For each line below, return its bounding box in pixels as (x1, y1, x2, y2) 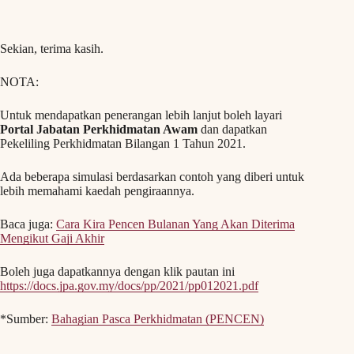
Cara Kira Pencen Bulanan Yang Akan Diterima (56, 217, 295, 232)
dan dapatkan (198, 122, 267, 137)
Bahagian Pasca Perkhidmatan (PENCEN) (51, 312, 264, 326)
